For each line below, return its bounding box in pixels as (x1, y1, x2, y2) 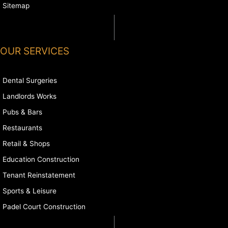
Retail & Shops (3, 139, 50, 148)
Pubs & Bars (3, 107, 42, 116)
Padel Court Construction (3, 202, 85, 211)
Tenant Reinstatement (3, 170, 75, 179)
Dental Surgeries (3, 76, 57, 84)
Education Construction (3, 155, 79, 163)
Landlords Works (3, 92, 56, 100)
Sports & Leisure (3, 186, 56, 195)
